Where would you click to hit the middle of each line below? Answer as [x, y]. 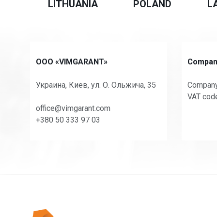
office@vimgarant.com [73, 108]
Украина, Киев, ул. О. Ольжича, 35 [96, 85]
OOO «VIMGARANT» [72, 62]
